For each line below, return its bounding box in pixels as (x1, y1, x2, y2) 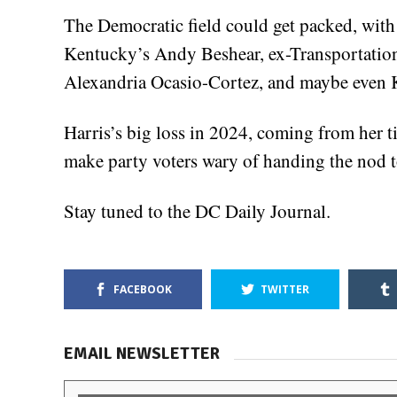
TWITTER (261, 282, 309, 298)
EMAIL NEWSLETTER (64, 343, 220, 365)
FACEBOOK (113, 282, 172, 298)
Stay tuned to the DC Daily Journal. (64, 198, 331, 224)
